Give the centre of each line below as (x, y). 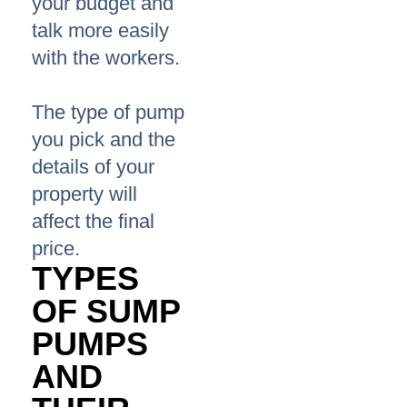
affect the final (93, 222)
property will (84, 194)
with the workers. (106, 58)
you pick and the (104, 140)
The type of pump (108, 113)
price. (56, 249)
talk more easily (100, 31)
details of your (93, 167)
